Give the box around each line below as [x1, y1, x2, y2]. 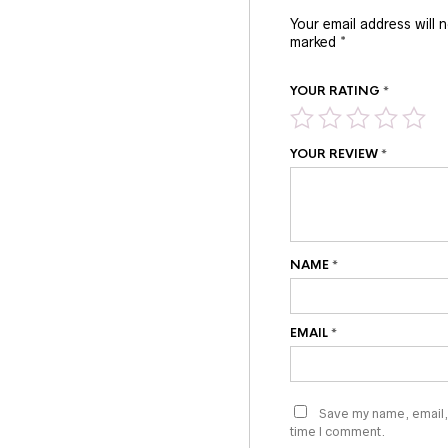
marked [290, 34, 340, 51]
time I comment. [290, 424, 385, 440]
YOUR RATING [290, 83, 383, 100]
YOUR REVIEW [290, 146, 381, 163]
